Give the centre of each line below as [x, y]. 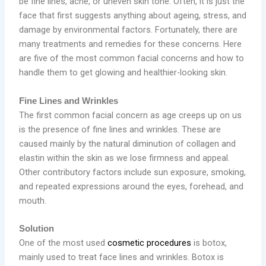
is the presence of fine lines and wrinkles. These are [120, 129]
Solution [37, 229]
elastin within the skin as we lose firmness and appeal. [125, 158]
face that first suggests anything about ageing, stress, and [133, 16]
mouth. [33, 200]
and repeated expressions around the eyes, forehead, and [132, 186]
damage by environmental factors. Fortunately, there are [129, 30]
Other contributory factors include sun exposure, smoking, [133, 172]
